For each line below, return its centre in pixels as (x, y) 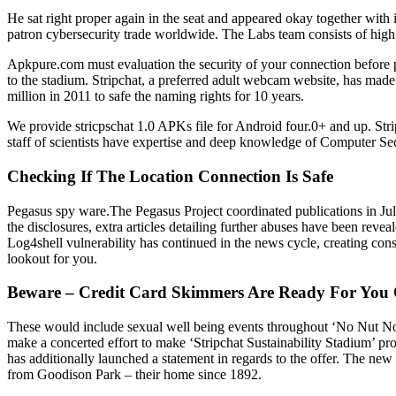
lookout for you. (52, 258)
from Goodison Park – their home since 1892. (134, 375)
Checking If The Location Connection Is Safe (170, 176)
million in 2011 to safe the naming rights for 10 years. (156, 96)
